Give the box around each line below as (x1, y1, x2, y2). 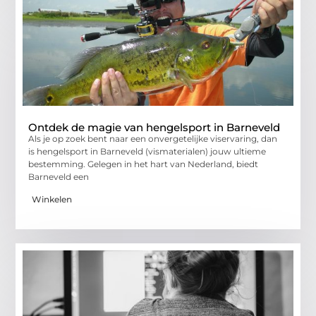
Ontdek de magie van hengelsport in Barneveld (28, 120, 281, 134)
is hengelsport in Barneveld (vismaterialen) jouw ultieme (28, 145, 267, 157)
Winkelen (32, 194, 73, 205)
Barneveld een (28, 171, 90, 182)
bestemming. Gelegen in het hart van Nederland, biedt (28, 158, 259, 169)
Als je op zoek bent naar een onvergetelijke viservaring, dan (28, 133, 278, 144)
